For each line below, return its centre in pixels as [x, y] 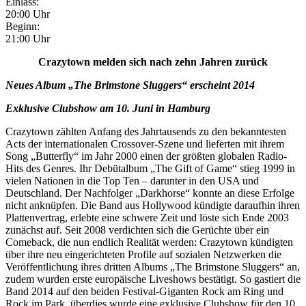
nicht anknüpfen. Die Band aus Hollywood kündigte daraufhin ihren [153, 205]
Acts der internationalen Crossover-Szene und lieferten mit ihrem [145, 144]
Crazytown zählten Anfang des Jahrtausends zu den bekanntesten [146, 131]
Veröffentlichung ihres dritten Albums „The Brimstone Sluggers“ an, [153, 267]
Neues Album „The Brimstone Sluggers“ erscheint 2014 [130, 85]
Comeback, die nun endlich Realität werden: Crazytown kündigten [149, 242]
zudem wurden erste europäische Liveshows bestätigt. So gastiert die [153, 279]
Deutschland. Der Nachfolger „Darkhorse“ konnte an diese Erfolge [150, 193]
